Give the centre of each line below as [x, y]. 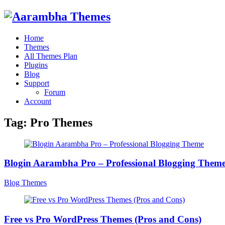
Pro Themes [61, 122]
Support [37, 83]
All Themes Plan [51, 56]
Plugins [36, 65]
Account [38, 101]
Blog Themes [25, 183]
